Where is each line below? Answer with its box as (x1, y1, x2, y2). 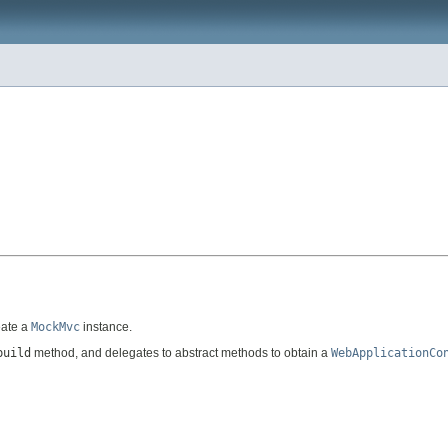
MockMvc (31, 320, 80, 335)
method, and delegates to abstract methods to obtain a (31, 346, 331, 361)
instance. (80, 320, 132, 335)
